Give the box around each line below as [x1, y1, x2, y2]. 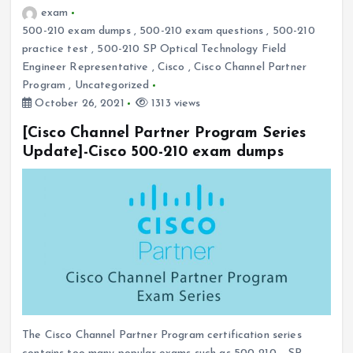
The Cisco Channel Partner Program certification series [22, 329, 302, 342]
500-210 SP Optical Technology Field [97, 43, 287, 55]
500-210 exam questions [139, 25, 264, 37]
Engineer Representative [22, 61, 149, 73]
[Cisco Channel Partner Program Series [22, 125, 307, 142]
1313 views [148, 98, 201, 110]
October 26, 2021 [32, 98, 124, 110]
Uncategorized [74, 80, 150, 91]
